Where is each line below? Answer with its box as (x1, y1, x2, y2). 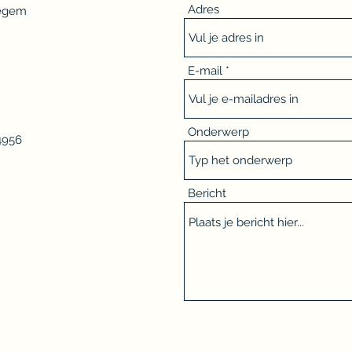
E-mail (188, 64, 222, 78)
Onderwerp (188, 125, 249, 139)
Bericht (188, 186, 226, 200)
